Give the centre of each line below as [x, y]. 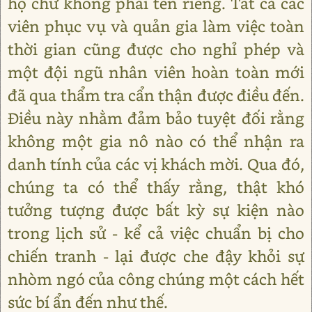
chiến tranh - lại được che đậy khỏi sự [156, 256]
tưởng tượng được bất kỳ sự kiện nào [156, 210]
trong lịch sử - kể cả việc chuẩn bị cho [156, 233]
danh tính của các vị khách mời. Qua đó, [156, 164]
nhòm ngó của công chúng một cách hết [156, 279]
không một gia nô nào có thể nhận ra [156, 141]
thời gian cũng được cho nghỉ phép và [156, 49]
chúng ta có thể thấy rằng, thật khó [156, 187]
